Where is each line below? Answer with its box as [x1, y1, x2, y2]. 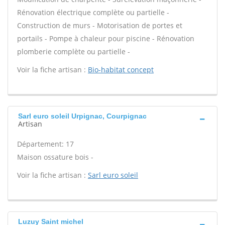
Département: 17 [17, 139, 74, 149]
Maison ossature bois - [17, 152, 93, 162]
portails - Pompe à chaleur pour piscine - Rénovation [17, 34, 194, 43]
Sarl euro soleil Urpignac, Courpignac [18, 112, 147, 120]
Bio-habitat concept [88, 65, 154, 74]
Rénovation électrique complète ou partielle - [17, 8, 169, 17]
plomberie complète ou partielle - [17, 47, 130, 56]
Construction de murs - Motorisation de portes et [17, 21, 182, 30]
